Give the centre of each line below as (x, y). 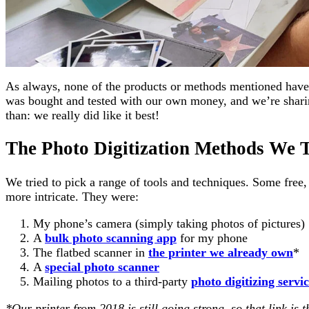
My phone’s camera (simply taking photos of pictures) (169, 223)
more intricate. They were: (72, 196)
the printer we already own (221, 252)
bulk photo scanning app (111, 238)
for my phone (212, 238)
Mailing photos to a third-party (112, 281)
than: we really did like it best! (82, 115)
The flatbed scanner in (91, 252)
